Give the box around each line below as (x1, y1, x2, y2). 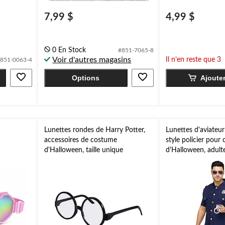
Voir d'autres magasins (52, 56, 132, 64)
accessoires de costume (44, 137, 118, 144)
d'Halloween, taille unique (44, 147, 124, 154)
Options (72, 74, 100, 82)
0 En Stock (52, 47, 86, 54)
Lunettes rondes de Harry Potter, (44, 127, 146, 134)
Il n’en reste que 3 (165, 56, 221, 63)
